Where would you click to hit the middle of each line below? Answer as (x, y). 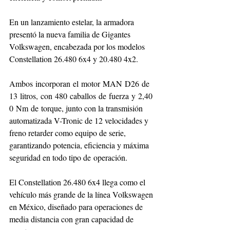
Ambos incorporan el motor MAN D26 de (81, 83)
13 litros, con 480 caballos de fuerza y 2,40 (81, 95)
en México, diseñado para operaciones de (77, 206)
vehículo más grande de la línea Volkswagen (82, 194)
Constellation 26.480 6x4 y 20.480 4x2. (74, 59)
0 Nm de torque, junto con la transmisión (77, 108)
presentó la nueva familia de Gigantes (71, 34)
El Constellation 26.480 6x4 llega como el (78, 182)
